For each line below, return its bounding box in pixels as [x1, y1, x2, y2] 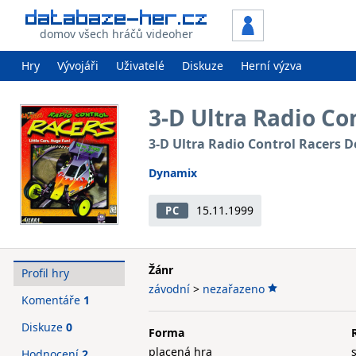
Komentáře [21, 292, 83, 308]
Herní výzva [241, 58, 302, 73]
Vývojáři [57, 58, 99, 73]
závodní [149, 281, 190, 296]
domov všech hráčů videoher [39, 25, 193, 41]
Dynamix [149, 164, 197, 180]
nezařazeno [203, 281, 265, 296]
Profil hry [21, 265, 69, 281]
